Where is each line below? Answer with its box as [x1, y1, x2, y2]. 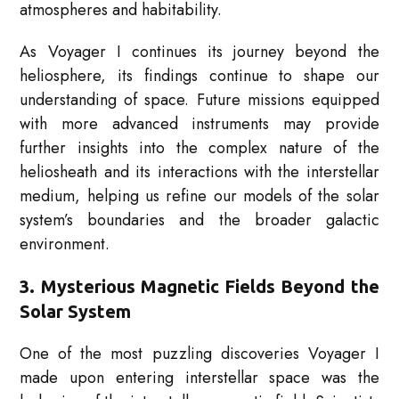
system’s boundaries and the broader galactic [20, 208, 379, 232]
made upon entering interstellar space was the [20, 366, 379, 390]
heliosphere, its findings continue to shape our [20, 64, 379, 88]
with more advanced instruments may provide [20, 112, 379, 136]
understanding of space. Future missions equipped [20, 88, 379, 112]
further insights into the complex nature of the [20, 136, 379, 160]
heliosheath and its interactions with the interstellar [20, 160, 379, 184]
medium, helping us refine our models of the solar [20, 184, 379, 208]
